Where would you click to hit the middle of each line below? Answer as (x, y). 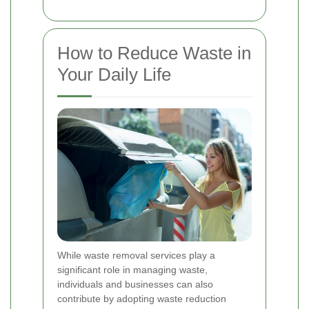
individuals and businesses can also (135, 285)
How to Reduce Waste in (154, 53)
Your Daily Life (114, 74)
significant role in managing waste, (132, 270)
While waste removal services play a (136, 256)
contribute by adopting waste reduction (142, 299)
